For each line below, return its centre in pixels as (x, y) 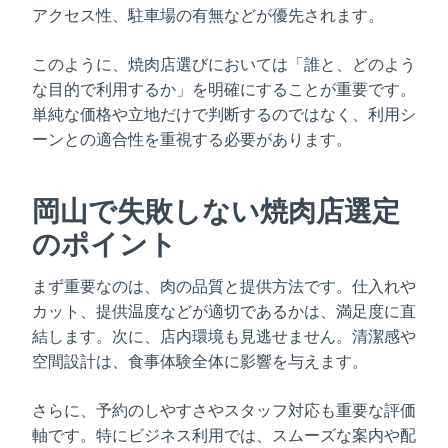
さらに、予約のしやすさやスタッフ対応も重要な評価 (224, 410)
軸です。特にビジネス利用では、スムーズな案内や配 (224, 435)
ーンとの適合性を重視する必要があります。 (192, 139)
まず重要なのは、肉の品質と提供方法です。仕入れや (224, 286)
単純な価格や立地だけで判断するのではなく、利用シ (224, 114)
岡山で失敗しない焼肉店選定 (216, 210)
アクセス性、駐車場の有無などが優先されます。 (208, 15)
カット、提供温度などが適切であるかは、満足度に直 (224, 311)
